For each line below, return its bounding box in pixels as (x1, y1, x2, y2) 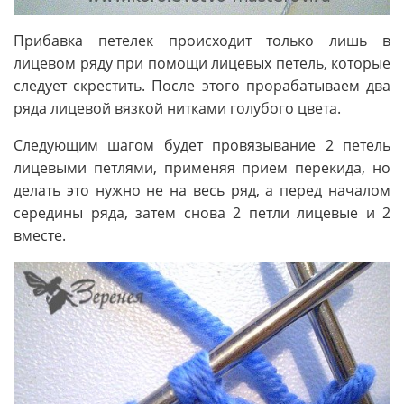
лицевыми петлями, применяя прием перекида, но (14, 157, 390, 178)
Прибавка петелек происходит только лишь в (14, 30, 390, 50)
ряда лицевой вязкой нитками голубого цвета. (14, 97, 341, 118)
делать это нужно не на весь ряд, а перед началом (14, 179, 390, 200)
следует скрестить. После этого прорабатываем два (14, 75, 390, 96)
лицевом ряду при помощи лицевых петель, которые (14, 52, 390, 73)
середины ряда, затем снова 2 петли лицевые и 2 (14, 202, 390, 223)
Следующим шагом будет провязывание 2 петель (14, 134, 390, 155)
